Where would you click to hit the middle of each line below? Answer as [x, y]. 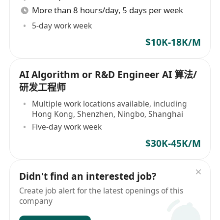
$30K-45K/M [173, 143]
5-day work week [62, 25]
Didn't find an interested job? [88, 177]
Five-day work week [67, 126]
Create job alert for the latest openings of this [101, 190]
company [36, 201]
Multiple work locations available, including [110, 103]
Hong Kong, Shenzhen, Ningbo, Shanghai [108, 114]
